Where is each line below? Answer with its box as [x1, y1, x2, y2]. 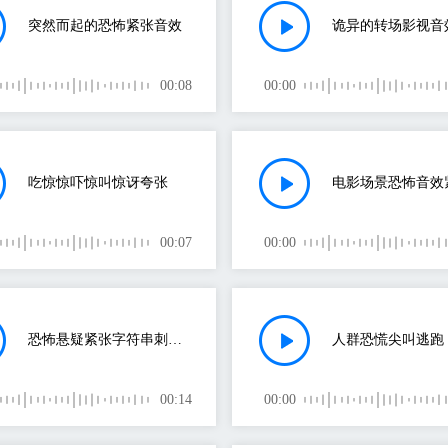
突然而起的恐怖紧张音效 [28, 18, 182, 33]
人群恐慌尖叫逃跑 [332, 332, 444, 347]
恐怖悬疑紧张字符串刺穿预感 [168, 332, 182, 347]
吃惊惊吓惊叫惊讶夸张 [28, 175, 168, 190]
